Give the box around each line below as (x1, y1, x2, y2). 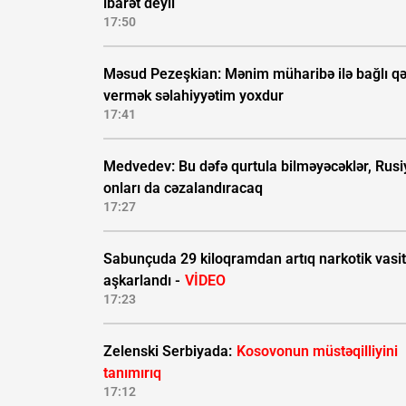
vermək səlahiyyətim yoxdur (103, 87, 284, 105)
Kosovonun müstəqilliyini (237, 343, 398, 361)
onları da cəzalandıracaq (103, 179, 263, 198)
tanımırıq (103, 364, 161, 382)
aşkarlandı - (103, 272, 184, 290)
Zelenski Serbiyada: (103, 343, 236, 361)
